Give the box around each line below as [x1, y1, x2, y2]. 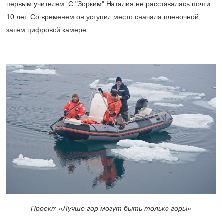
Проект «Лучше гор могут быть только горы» [31, 204, 191, 213]
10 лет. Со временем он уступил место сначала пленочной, [6, 12, 201, 21]
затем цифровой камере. [6, 25, 88, 34]
